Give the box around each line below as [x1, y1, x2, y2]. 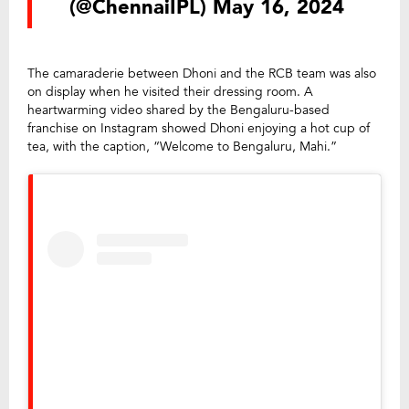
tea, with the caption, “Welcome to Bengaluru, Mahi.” [27, 137, 337, 155]
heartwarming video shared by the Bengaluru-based [27, 100, 330, 119]
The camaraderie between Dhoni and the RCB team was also [27, 64, 376, 82]
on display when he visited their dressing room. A [27, 82, 313, 100]
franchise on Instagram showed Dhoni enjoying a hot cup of [27, 119, 370, 137]
